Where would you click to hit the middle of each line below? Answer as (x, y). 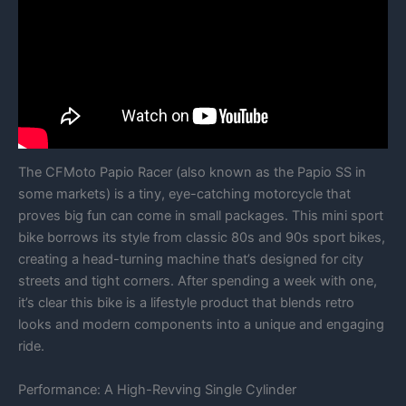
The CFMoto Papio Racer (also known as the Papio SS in (192, 173)
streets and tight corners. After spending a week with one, (198, 281)
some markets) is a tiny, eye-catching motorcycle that (184, 194)
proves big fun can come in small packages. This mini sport (201, 216)
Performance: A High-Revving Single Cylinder (157, 389)
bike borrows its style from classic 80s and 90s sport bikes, (202, 238)
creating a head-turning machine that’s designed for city (191, 260)
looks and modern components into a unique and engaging (201, 325)
